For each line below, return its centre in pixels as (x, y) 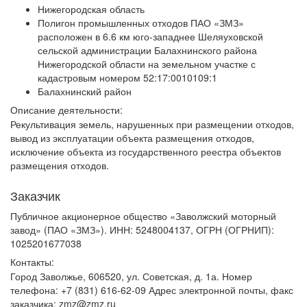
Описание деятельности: (66, 110)
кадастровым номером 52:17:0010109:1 (127, 77)
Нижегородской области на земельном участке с (147, 64)
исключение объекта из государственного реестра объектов (146, 151)
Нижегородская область (91, 9)
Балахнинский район (85, 91)
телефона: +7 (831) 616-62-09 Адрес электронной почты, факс (152, 290)
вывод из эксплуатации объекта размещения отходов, (132, 138)
